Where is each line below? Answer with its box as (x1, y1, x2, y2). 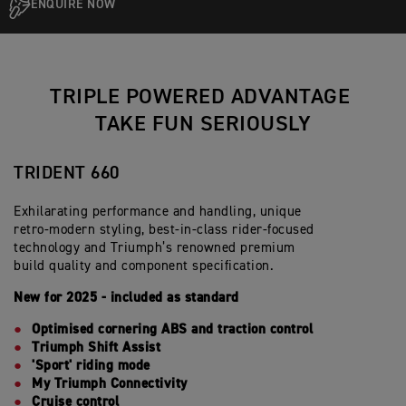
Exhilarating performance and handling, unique (14, 205, 302, 219)
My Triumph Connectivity (32, 375, 188, 393)
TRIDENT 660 (14, 164, 124, 183)
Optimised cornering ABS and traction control (32, 321, 313, 339)
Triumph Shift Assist (32, 339, 160, 357)
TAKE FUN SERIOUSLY (95, 113, 311, 136)
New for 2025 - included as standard (14, 289, 239, 307)
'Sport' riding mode (32, 357, 150, 375)
